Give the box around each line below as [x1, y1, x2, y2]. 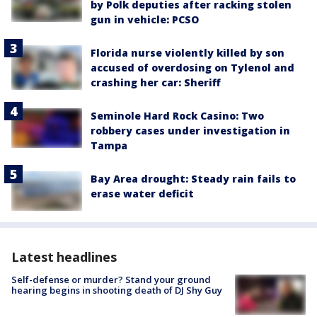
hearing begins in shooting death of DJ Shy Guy [11, 284, 222, 297]
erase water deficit [91, 187, 194, 201]
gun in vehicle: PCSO [91, 13, 199, 27]
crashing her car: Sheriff [91, 76, 221, 90]
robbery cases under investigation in [91, 124, 290, 138]
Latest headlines [11, 248, 117, 266]
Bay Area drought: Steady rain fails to [91, 172, 296, 186]
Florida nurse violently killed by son [91, 46, 284, 60]
